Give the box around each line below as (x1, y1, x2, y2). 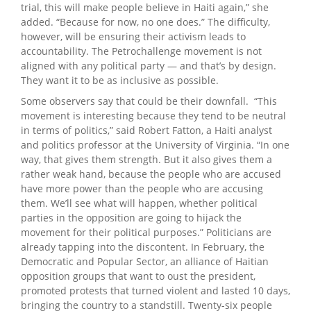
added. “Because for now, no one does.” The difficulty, (21, 15, 270, 28)
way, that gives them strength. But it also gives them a (21, 152, 272, 166)
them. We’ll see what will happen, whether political (21, 196, 258, 210)
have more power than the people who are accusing (21, 181, 263, 195)
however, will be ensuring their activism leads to (21, 29, 246, 43)
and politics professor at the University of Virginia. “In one (21, 137, 289, 151)
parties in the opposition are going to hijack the (21, 210, 242, 224)
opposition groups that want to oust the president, (21, 269, 255, 283)
